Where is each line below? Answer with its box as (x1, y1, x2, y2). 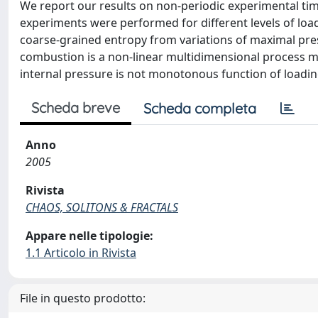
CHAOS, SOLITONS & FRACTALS (26, 199, 178, 215)
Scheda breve (31, 99, 120, 116)
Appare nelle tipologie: (26, 228, 153, 243)
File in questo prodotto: (20, 290, 146, 306)
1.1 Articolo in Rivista (26, 245, 136, 261)
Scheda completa (143, 99, 256, 117)
